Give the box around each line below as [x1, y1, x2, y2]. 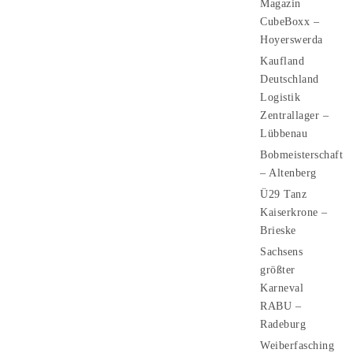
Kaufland [260, 55, 304, 67]
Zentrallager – [260, 110, 329, 121]
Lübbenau [260, 128, 307, 139]
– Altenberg [260, 167, 317, 179]
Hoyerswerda [260, 34, 323, 46]
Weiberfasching [260, 340, 334, 351]
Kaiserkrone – [260, 206, 328, 218]
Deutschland [260, 73, 319, 85]
